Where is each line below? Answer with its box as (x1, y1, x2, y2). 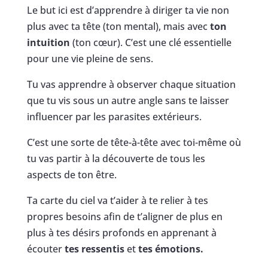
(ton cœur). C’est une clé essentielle (69, 35, 232, 49)
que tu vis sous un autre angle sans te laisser (26, 93, 229, 107)
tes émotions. (138, 242, 203, 255)
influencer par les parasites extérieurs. (26, 109, 202, 123)
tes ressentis (62, 242, 124, 255)
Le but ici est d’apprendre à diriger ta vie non (26, 3, 229, 17)
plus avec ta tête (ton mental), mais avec (26, 19, 210, 33)
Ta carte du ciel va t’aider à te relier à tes (26, 193, 208, 207)
